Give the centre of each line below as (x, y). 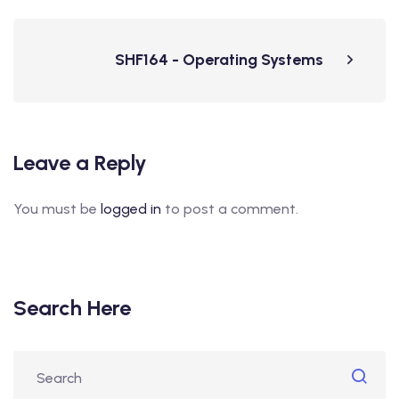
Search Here (72, 308)
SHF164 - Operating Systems (219, 60)
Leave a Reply (80, 163)
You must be (57, 209)
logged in (131, 209)
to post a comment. (230, 209)
